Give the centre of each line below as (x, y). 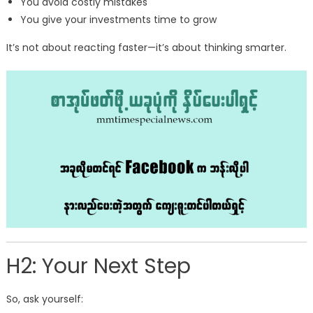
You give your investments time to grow (118, 20)
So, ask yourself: (44, 299)
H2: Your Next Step (98, 267)
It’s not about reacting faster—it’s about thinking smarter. (146, 48)
